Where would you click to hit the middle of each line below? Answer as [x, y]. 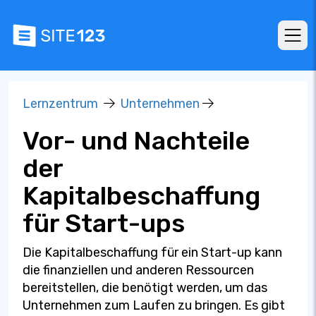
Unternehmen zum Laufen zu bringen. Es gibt [154, 305]
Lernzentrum [60, 104]
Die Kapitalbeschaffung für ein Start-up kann [152, 253]
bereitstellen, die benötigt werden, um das [145, 288]
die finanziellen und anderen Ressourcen [138, 270]
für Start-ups [104, 223]
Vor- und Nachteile [136, 141]
